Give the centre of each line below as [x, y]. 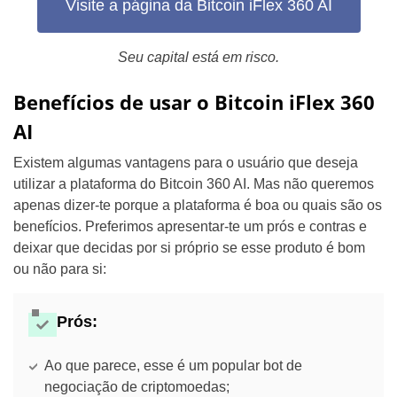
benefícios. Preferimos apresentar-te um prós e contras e [190, 226]
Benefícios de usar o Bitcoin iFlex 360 [194, 101]
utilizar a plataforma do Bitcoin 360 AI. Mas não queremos [194, 183]
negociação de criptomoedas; [137, 386]
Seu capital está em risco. [198, 57]
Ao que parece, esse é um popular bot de [173, 365]
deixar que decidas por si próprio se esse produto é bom [189, 247]
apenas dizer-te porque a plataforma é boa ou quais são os [198, 205]
